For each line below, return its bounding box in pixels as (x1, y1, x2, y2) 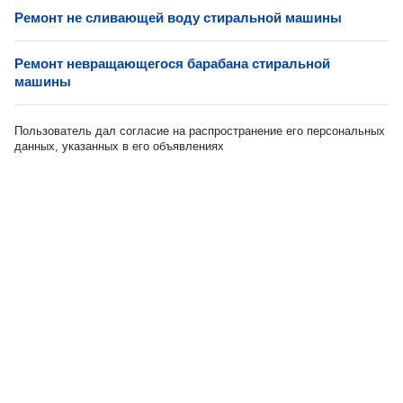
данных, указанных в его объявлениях (14, 139, 224, 153)
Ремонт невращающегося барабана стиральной (14, 56, 330, 71)
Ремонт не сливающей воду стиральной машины (14, 10, 342, 25)
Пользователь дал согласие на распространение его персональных (14, 124, 385, 138)
